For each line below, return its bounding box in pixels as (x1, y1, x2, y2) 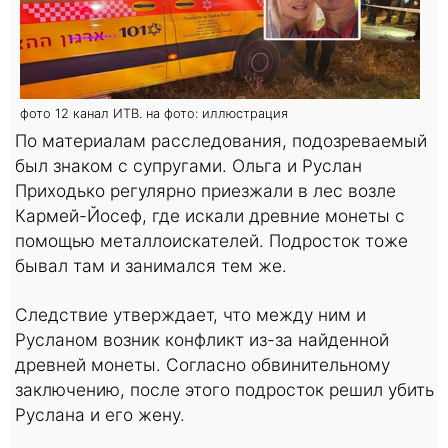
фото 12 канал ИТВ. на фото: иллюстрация (20, 106, 288, 122)
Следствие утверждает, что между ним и (15, 304, 366, 326)
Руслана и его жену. (15, 404, 185, 426)
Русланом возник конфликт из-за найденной (15, 329, 389, 351)
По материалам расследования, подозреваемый (15, 130, 427, 152)
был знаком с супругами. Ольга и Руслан (15, 155, 362, 177)
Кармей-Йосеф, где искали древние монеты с (15, 205, 405, 227)
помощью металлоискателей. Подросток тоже (15, 230, 408, 252)
